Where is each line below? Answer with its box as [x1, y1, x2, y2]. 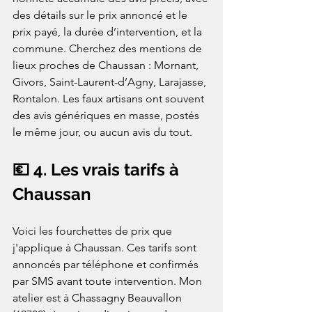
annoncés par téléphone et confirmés [13, 258, 201, 272]
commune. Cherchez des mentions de [13, 42, 205, 56]
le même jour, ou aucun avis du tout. [13, 125, 192, 139]
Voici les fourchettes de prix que [13, 224, 175, 238]
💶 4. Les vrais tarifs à [13, 159, 183, 180]
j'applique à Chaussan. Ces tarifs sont [13, 241, 199, 255]
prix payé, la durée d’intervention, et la [13, 25, 205, 39]
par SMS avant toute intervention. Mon [13, 274, 205, 288]
